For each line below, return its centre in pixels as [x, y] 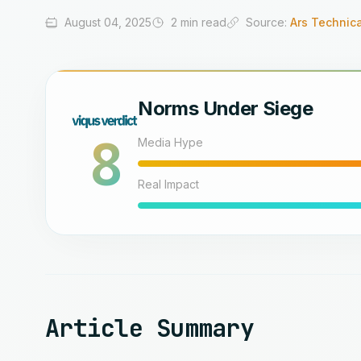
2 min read [199, 22]
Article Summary [149, 328]
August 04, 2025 [108, 22]
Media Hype [171, 142]
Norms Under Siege [226, 108]
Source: [268, 22]
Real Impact [169, 184]
